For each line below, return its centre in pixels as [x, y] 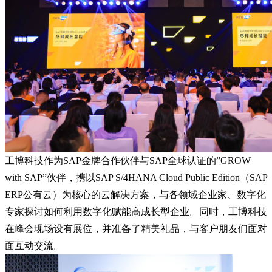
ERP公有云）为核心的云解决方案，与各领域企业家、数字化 [135, 194]
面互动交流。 [34, 245]
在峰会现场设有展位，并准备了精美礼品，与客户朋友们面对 [136, 228]
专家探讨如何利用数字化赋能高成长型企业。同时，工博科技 [136, 211]
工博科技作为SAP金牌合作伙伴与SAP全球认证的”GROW [128, 160]
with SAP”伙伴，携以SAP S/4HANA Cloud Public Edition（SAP [136, 177]
